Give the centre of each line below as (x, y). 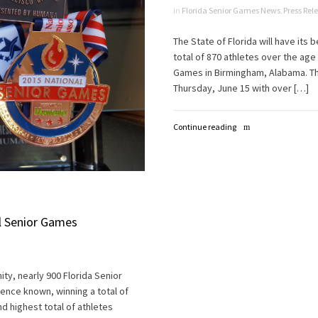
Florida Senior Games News (231, 11)
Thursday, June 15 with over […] (241, 88)
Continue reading (205, 126)
